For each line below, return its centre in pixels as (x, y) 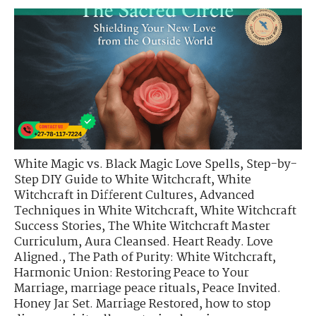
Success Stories (58, 227)
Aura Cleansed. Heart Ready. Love (179, 243)
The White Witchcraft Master (189, 227)
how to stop (238, 305)
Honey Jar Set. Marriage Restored (107, 305)
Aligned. (38, 258)
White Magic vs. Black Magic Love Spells (127, 165)
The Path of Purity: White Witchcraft (170, 258)
